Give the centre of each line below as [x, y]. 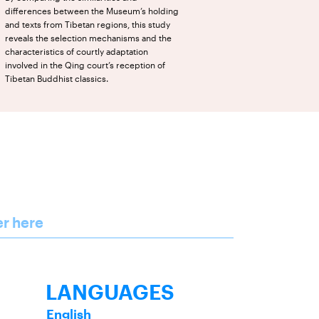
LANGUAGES [110, 292]
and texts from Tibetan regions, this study [88, 25]
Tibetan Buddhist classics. [57, 79]
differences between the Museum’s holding [92, 11]
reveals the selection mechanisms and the [88, 38]
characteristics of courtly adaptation [77, 52]
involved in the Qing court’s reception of [85, 65]
